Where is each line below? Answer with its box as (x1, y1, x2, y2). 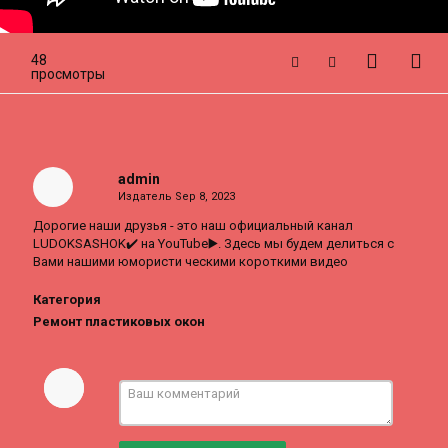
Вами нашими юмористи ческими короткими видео (33, 254, 348, 269)
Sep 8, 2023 (174, 190, 235, 203)
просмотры (31, 66, 105, 82)
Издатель (117, 190, 175, 203)
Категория (33, 292, 101, 307)
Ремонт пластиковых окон (33, 314, 205, 329)
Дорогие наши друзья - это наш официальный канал (33, 218, 353, 233)
